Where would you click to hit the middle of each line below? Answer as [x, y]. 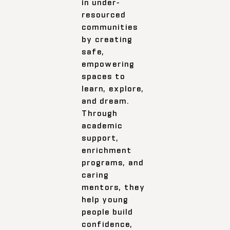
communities [110, 27]
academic [102, 125]
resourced [104, 14]
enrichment [107, 150]
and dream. [106, 101]
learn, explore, [113, 88]
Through [100, 113]
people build [108, 212]
